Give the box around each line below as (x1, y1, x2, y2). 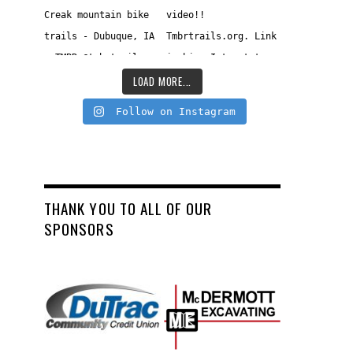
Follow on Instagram (115, 105, 236, 117)
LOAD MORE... (132, 72, 192, 89)
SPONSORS (44, 217, 114, 241)
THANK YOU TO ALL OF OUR (44, 197, 213, 221)
